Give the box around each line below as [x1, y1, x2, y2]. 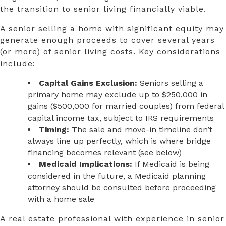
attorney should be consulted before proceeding [28, 183, 216, 193]
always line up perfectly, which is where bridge [28, 136, 211, 146]
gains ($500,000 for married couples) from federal [28, 101, 224, 111]
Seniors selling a [137, 78, 203, 88]
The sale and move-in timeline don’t [69, 125, 212, 135]
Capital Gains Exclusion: [39, 78, 137, 88]
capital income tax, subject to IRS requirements [28, 113, 214, 123]
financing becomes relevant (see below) [28, 148, 182, 158]
